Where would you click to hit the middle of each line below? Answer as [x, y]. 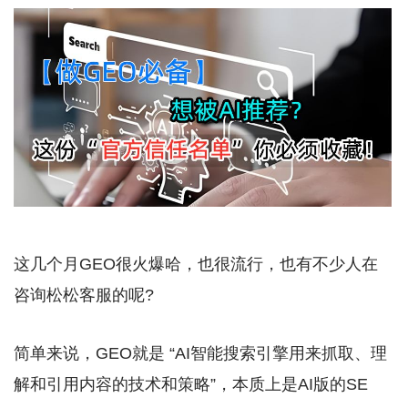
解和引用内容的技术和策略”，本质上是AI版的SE [191, 384]
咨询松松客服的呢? [84, 295]
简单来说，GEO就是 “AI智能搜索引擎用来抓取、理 [200, 353]
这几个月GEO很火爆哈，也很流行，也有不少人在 [196, 264]
